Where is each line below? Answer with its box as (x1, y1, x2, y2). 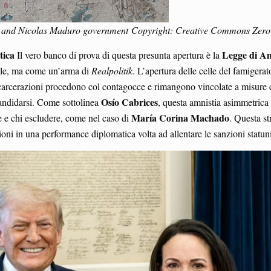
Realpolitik (91, 64, 132, 77)
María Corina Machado (131, 110, 229, 125)
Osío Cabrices (101, 94, 158, 109)
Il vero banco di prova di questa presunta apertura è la (15, 48, 222, 61)
